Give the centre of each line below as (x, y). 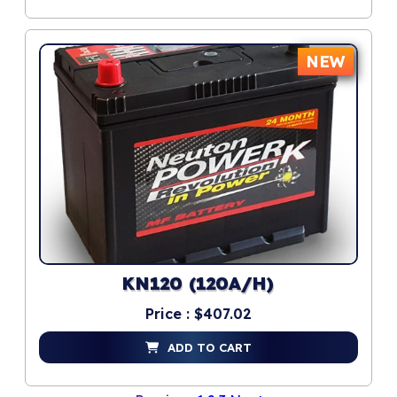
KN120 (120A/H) (198, 285)
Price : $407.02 (198, 314)
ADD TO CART (210, 348)
